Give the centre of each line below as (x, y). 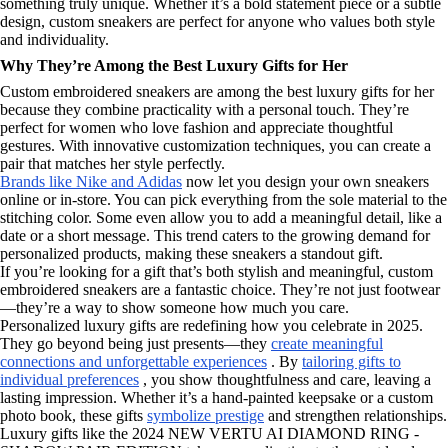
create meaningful (327, 343)
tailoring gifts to (351, 361)
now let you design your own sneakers (305, 181)
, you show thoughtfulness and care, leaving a (285, 379)
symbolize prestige (205, 415)
